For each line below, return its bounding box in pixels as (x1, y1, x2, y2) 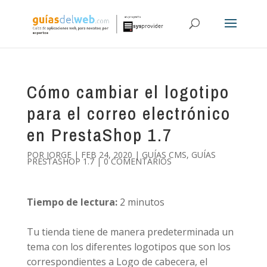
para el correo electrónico (26, 101, 231, 125)
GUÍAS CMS (141, 149, 187, 160)
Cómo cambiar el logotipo (26, 80, 229, 104)
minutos (127, 195, 164, 209)
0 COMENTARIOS (103, 156, 172, 167)
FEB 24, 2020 (80, 149, 132, 160)
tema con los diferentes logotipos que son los (26, 240, 231, 253)
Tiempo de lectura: (26, 195, 117, 209)
